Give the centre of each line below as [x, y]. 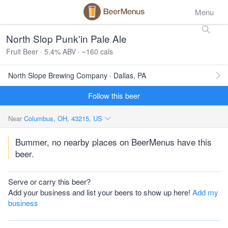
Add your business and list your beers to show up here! [100, 192]
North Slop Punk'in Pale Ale [66, 38]
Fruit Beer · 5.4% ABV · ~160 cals [60, 51]
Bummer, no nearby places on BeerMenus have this [113, 142]
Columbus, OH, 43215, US [64, 118]
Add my [205, 192]
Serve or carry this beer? [49, 181]
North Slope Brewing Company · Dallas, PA [77, 75]
